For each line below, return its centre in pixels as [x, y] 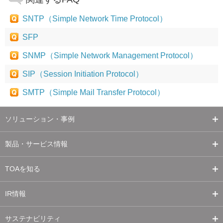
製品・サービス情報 [36, 144]
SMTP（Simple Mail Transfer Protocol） [94, 92]
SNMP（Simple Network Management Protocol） [110, 56]
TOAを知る [23, 169]
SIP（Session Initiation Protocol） [83, 74]
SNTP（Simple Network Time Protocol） [95, 19]
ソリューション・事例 [40, 119]
